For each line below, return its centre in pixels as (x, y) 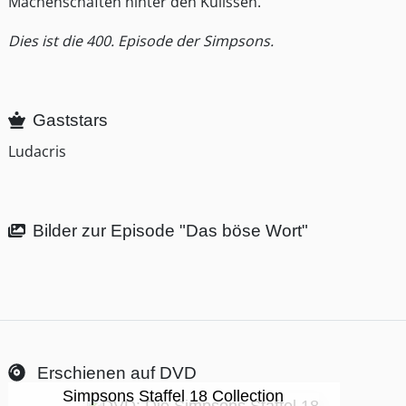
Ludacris (37, 152)
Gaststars (71, 121)
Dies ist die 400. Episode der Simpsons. (141, 41)
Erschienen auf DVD (115, 373)
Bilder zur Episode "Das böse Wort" (171, 231)
